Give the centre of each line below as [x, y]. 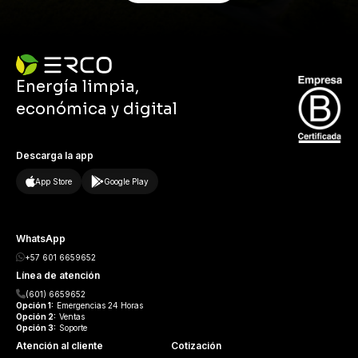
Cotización [196, 345]
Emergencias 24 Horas [100, 305]
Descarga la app [55, 155]
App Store [54, 181]
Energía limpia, [78, 87]
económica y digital [97, 109]
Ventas [72, 316]
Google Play [126, 181]
